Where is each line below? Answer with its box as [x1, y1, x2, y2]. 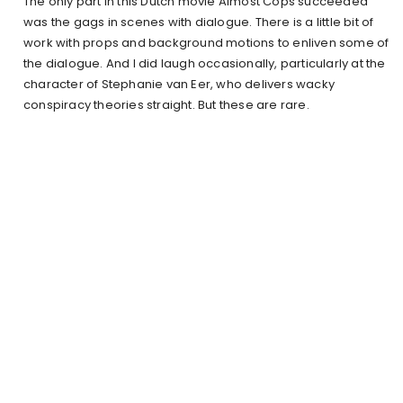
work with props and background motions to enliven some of [23, 33, 390, 51]
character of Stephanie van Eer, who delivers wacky [23, 75, 336, 93]
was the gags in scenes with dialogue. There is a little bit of [23, 13, 374, 31]
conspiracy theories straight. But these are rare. [23, 95, 309, 113]
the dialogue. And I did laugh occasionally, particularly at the [23, 54, 386, 72]
